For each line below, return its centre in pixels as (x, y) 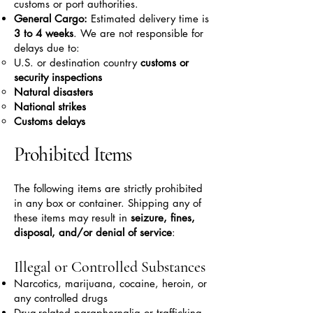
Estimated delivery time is (148, 19)
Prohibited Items (73, 154)
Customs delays (50, 121)
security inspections (58, 77)
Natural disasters (53, 92)
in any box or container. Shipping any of (108, 203)
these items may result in (72, 218)
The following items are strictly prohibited (108, 188)
